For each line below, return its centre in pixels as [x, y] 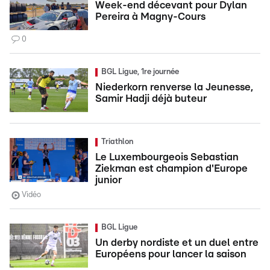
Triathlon [117, 142]
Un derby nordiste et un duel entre [177, 243]
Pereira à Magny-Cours [150, 17]
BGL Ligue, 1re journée [140, 72]
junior [108, 180]
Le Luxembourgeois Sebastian [167, 157]
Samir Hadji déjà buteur [151, 99]
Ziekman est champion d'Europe [171, 168]
